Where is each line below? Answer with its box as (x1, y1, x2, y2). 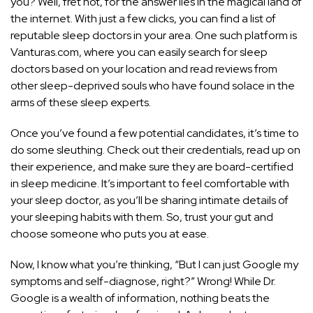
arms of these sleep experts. (10, 95, 151, 110)
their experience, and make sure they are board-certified (10, 159, 293, 175)
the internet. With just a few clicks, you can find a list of (10, 11, 276, 27)
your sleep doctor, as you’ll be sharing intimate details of (10, 193, 289, 208)
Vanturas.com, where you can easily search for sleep (10, 45, 268, 60)
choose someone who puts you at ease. (10, 226, 209, 242)
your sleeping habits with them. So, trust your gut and (10, 210, 273, 225)
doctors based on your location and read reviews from (10, 61, 277, 77)
